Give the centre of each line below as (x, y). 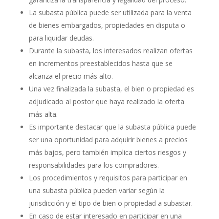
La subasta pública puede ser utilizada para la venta (110, 13)
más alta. (43, 114)
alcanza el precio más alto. (71, 76)
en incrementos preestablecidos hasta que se (100, 64)
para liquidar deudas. (61, 38)
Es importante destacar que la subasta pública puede (112, 127)
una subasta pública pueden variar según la (97, 191)
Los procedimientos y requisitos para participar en (108, 178)
